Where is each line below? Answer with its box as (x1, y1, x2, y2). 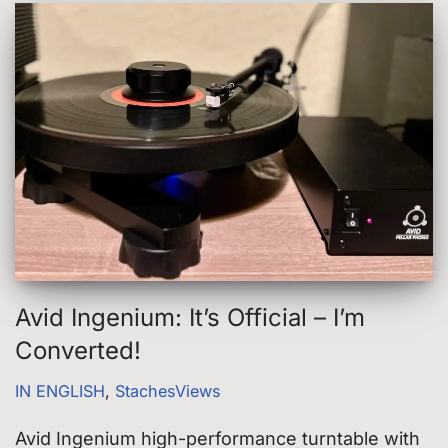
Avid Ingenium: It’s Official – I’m (15, 303, 365, 333)
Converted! (15, 336, 141, 366)
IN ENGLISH (15, 381, 105, 402)
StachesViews (115, 381, 221, 402)
